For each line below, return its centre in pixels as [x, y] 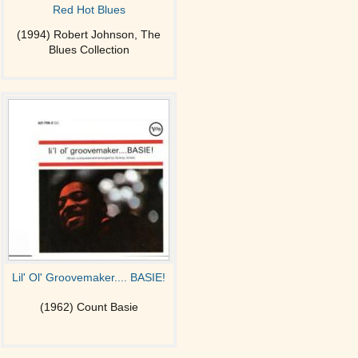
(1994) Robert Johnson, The [89, 34]
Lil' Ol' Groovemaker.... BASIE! [89, 277]
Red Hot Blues [89, 10]
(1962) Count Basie [89, 307]
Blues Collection [89, 50]
